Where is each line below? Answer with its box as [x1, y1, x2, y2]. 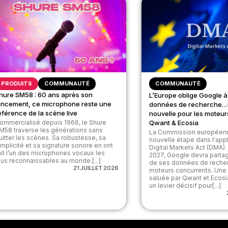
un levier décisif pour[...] [149, 181, 221, 189]
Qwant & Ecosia [149, 118, 199, 127]
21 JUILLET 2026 [73, 164, 119, 172]
